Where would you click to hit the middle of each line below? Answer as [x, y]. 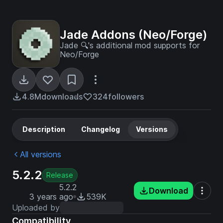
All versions [41, 154]
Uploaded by [36, 208]
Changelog [101, 129]
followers [126, 97]
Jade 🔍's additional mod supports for [130, 45]
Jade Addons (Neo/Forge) [133, 35]
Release [60, 175]
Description [44, 129]
